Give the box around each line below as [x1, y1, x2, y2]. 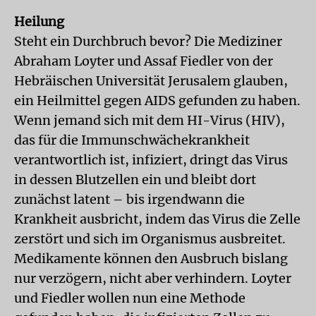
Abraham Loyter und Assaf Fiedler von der [14, 53, 273, 69]
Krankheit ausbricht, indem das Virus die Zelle [14, 211, 300, 227]
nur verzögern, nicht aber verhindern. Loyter [14, 270, 291, 286]
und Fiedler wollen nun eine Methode [14, 290, 245, 306]
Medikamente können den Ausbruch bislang [14, 250, 288, 267]
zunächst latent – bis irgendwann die [14, 191, 245, 207]
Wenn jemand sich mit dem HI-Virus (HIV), [14, 112, 285, 128]
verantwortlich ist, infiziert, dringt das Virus [14, 152, 288, 168]
